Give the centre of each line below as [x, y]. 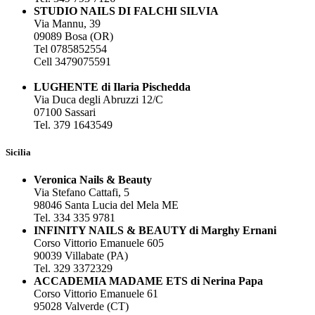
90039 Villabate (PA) [81, 256]
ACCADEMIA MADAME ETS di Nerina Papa [148, 281]
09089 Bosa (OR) [73, 37]
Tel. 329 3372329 [73, 269]
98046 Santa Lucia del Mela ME [106, 205]
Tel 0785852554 [70, 49]
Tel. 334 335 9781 [75, 218]
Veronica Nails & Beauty [93, 180]
